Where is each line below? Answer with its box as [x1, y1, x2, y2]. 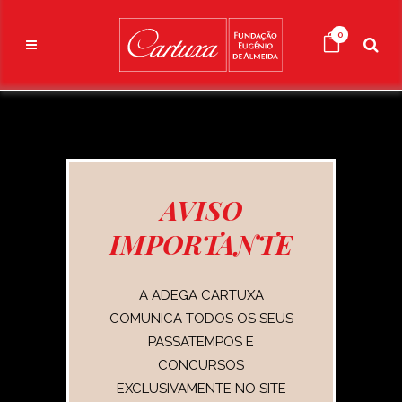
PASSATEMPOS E [148, 334, 254, 350]
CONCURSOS [158, 357, 244, 373]
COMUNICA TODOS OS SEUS [109, 310, 293, 327]
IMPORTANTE [109, 226, 293, 262]
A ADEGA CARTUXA [138, 287, 264, 303]
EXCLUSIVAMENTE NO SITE [116, 380, 286, 397]
